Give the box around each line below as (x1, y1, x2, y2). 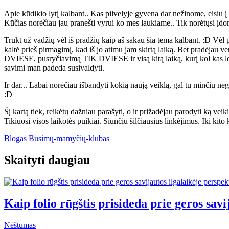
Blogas (4, 133, 27, 143)
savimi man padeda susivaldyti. (4, 63, 104, 72)
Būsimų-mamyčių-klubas (29, 133, 109, 143)
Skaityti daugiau (4, 153, 90, 167)
